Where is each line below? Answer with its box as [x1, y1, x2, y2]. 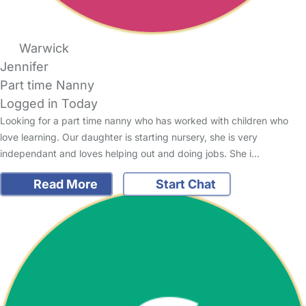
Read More [30, 177, 98, 192]
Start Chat [153, 177, 216, 192]
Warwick [18, 41, 69, 56]
